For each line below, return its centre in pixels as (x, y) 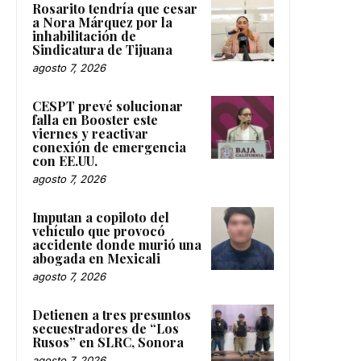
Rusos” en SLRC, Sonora (108, 342)
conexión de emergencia (109, 147)
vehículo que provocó (99, 231)
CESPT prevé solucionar (108, 106)
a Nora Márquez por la (102, 23)
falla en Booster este (95, 120)
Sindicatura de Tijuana (102, 50)
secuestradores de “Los (106, 329)
